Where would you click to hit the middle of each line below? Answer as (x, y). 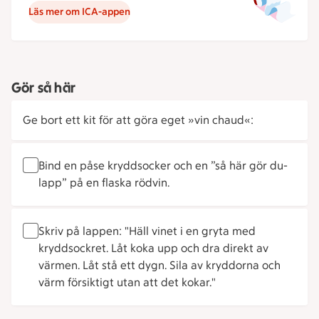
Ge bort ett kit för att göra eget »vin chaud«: (138, 120)
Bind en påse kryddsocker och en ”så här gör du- (163, 166)
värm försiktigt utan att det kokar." (127, 282)
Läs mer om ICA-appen (79, 12)
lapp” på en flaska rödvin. (104, 183)
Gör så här (43, 88)
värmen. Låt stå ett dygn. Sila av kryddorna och (159, 265)
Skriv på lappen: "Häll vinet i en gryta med (147, 231)
